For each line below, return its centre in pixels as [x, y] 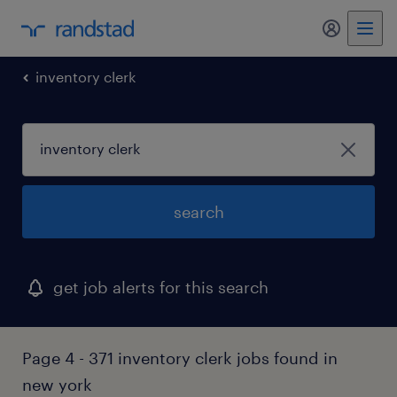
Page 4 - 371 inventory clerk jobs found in [180, 358]
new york [57, 385]
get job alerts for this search [161, 287]
